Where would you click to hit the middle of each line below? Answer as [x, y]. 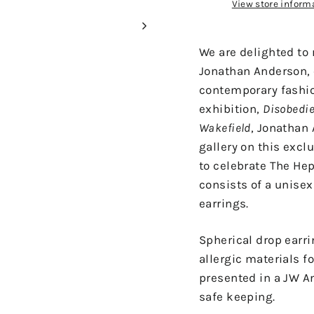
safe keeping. [237, 296]
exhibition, [231, 109]
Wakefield [225, 128]
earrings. [224, 203]
